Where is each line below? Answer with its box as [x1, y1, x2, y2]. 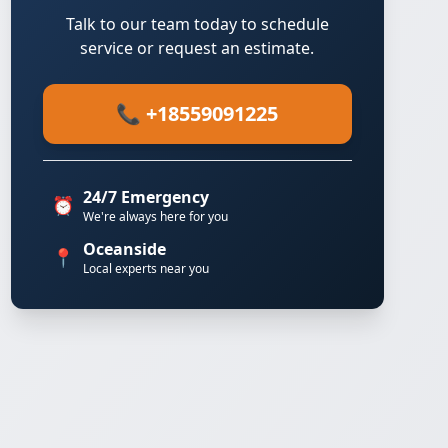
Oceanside [82, 238, 166, 260]
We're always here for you [82, 208, 228, 225]
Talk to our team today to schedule [65, 13, 329, 35]
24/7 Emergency [82, 186, 209, 208]
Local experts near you [82, 260, 209, 277]
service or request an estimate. [80, 37, 315, 59]
